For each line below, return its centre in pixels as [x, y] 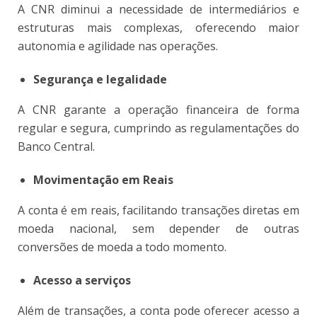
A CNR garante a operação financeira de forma [158, 109]
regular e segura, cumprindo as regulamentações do [158, 128]
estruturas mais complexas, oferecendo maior [158, 27]
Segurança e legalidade [100, 79]
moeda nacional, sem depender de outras [158, 228]
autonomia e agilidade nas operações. [118, 46]
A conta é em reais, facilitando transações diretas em [158, 210]
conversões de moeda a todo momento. [122, 247]
